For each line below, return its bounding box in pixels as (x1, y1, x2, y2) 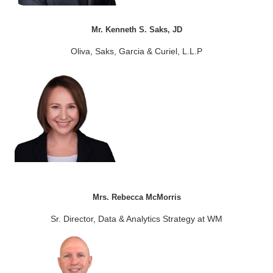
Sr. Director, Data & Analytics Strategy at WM (51, 213, 222, 224)
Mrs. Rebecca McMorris (92, 192, 181, 202)
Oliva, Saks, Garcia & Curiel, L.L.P (71, 46, 202, 56)
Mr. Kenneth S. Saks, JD (91, 24, 182, 34)
